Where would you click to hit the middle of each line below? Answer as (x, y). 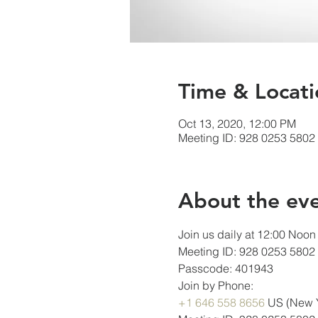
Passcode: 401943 (225, 268)
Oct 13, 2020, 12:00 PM (237, 124)
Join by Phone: (215, 285)
